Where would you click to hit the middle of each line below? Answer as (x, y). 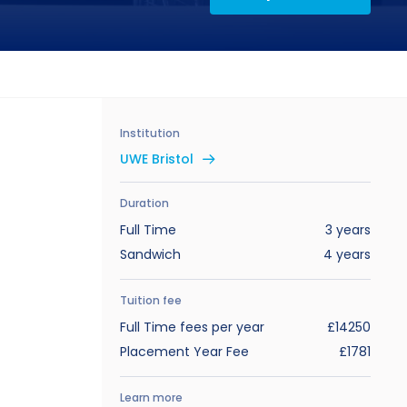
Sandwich (150, 254)
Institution (150, 133)
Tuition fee (151, 300)
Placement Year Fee (184, 352)
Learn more (151, 397)
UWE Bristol (157, 159)
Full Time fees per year (192, 327)
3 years (347, 230)
